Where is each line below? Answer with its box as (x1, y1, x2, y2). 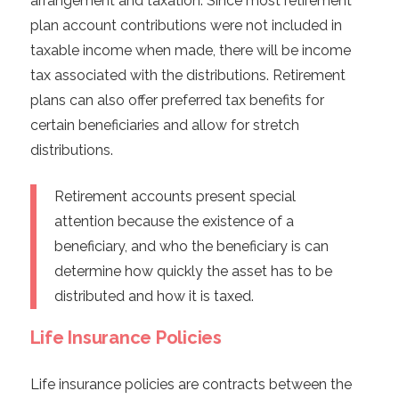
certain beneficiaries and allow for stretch (29, 117, 299, 134)
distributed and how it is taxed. (53, 288, 254, 305)
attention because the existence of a (53, 213, 294, 231)
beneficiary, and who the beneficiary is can (53, 238, 329, 256)
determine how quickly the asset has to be (53, 263, 332, 281)
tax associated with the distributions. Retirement (29, 67, 346, 85)
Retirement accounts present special (53, 188, 296, 206)
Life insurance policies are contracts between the (29, 376, 352, 394)
